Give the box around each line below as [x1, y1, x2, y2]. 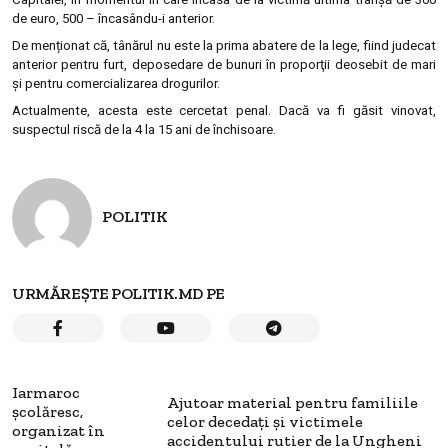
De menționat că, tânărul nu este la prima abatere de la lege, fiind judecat [12, 38, 436, 54]
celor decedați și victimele [166, 411, 363, 431]
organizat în [12, 421, 105, 441]
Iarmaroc [12, 383, 80, 403]
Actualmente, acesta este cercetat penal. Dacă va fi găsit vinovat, [12, 103, 436, 119]
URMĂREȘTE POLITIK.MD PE [12, 284, 225, 304]
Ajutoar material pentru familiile [166, 392, 418, 412]
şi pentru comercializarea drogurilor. [12, 76, 220, 92]
